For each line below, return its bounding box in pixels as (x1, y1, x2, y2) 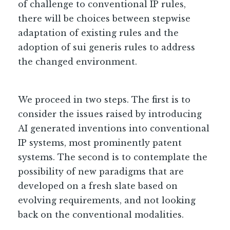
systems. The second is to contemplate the (18, 152, 207, 162)
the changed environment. (18, 56, 140, 67)
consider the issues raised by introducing (18, 109, 202, 119)
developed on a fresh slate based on (18, 181, 178, 191)
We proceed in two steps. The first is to (18, 94, 190, 105)
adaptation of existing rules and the (18, 28, 179, 38)
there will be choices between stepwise (18, 13, 190, 24)
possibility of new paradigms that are (18, 166, 184, 177)
